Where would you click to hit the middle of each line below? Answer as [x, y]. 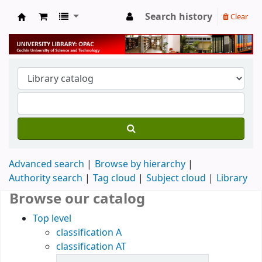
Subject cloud [176, 178]
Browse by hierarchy [140, 164]
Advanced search [46, 164]
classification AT [91, 247]
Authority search [46, 178]
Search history [179, 17]
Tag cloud [114, 178]
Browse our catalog [77, 199]
